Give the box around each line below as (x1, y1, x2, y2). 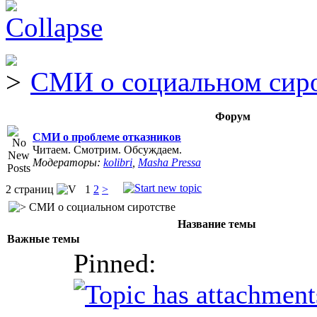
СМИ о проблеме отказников (33, 131, 181, 143)
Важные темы (7, 233, 80, 245)
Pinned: (74, 248, 156, 278)
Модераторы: (33, 156, 103, 168)
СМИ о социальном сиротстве (26, 201, 175, 213)
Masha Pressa (138, 156, 201, 168)
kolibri (103, 156, 132, 168)
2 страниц (6, 183, 57, 195)
